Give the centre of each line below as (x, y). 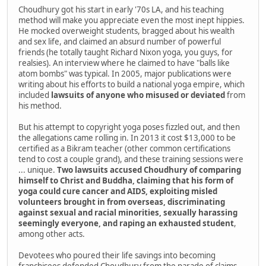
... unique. (38, 170)
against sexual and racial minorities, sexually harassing (128, 212)
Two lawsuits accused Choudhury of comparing (149, 170)
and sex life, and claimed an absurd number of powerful (120, 41)
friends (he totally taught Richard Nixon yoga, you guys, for (126, 52)
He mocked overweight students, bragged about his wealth (126, 31)
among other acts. (52, 234)
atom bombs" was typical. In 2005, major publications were (125, 73)
